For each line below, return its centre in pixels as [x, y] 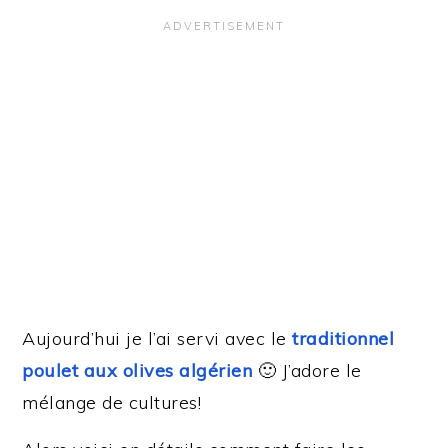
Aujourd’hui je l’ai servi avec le [157, 338]
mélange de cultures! [112, 402]
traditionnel [343, 338]
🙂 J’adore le [307, 370]
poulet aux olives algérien [137, 370]
